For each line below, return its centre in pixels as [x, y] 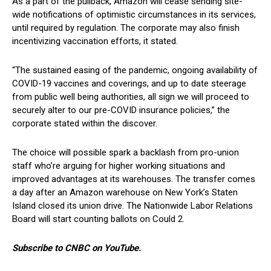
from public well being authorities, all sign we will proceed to [131, 96]
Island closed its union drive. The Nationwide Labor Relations [132, 205]
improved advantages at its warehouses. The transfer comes [134, 179]
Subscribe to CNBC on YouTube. [77, 248]
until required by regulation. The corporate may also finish [126, 28]
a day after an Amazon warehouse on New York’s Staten [125, 192]
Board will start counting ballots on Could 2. [98, 219]
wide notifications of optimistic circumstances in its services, [134, 14]
